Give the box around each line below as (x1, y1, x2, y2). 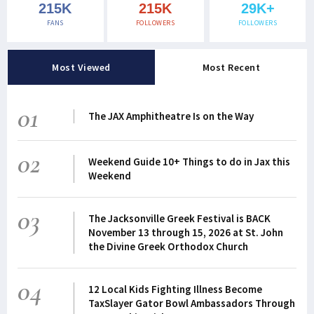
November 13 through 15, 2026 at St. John (88, 226, 283, 239)
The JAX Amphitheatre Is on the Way (88, 109, 254, 123)
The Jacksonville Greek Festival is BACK (88, 212, 271, 225)
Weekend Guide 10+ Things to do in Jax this (88, 155, 290, 168)
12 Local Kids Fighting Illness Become (88, 282, 262, 296)
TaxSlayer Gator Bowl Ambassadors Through (88, 296, 295, 310)
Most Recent (202, 61, 261, 74)
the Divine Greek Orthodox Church (88, 240, 248, 253)
